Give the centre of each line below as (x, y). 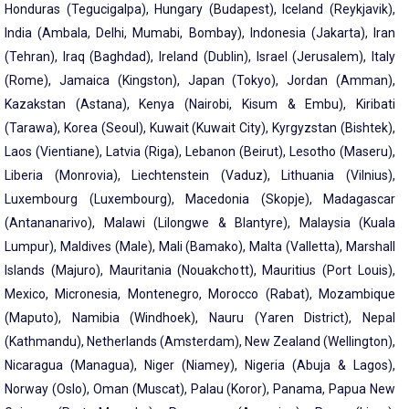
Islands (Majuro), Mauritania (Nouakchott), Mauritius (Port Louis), (200, 271)
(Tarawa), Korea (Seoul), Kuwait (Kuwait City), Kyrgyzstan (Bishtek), (200, 128)
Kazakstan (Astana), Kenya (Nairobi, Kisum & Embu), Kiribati (200, 105)
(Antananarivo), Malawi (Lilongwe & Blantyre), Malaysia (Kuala (200, 223)
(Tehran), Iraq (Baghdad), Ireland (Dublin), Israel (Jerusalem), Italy (200, 57)
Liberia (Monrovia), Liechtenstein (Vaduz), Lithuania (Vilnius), (200, 176)
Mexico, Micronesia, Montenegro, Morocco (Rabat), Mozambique (200, 294)
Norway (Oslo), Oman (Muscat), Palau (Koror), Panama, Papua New (200, 389)
